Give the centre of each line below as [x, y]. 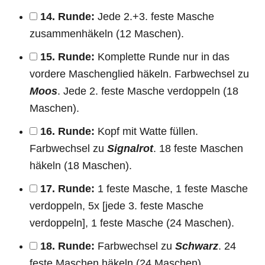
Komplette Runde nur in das [162, 56]
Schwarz [197, 246]
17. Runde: [67, 188]
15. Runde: [67, 56]
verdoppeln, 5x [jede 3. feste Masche [117, 206]
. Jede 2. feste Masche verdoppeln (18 [148, 91]
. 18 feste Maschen [198, 148]
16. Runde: [67, 131]
